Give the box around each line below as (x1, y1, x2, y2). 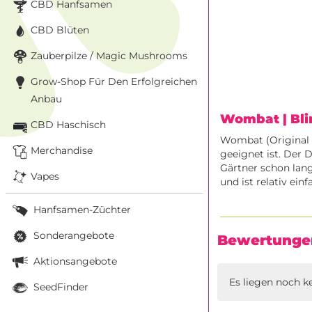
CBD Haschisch (31, 118, 106, 131)
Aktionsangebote (31, 254, 117, 267)
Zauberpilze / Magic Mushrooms (31, 49, 187, 62)
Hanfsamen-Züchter (31, 203, 131, 216)
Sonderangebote (31, 228, 114, 242)
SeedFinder (31, 280, 88, 293)
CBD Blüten (31, 23, 89, 36)
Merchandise (31, 143, 93, 157)
